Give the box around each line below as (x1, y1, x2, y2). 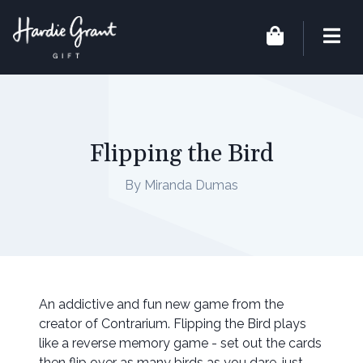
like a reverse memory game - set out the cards (39, 335, 322, 352)
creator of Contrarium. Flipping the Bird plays (39, 316, 306, 332)
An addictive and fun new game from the (39, 297, 284, 313)
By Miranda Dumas (125, 177, 238, 193)
